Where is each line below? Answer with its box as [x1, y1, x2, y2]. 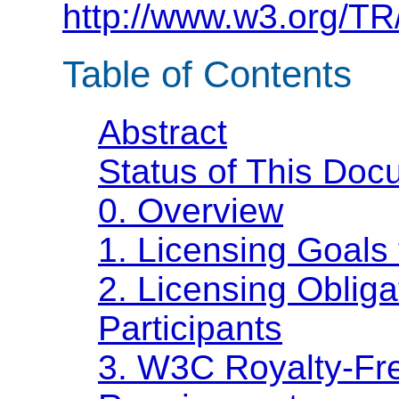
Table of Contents [62, 53, 352, 96]
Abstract [98, 112, 227, 151]
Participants [98, 308, 282, 347]
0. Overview [98, 191, 283, 230]
